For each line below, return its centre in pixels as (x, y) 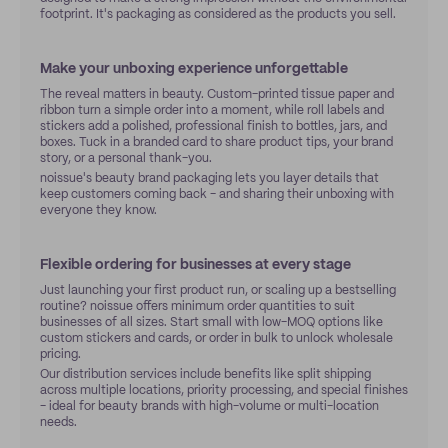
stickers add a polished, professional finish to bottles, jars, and (213, 126)
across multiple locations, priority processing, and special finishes (224, 390)
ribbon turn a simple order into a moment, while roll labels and (212, 110)
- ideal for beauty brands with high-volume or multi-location (209, 406)
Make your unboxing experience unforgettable (194, 69)
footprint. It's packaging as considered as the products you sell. (218, 14)
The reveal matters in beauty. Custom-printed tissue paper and (217, 94)
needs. (58, 422)
